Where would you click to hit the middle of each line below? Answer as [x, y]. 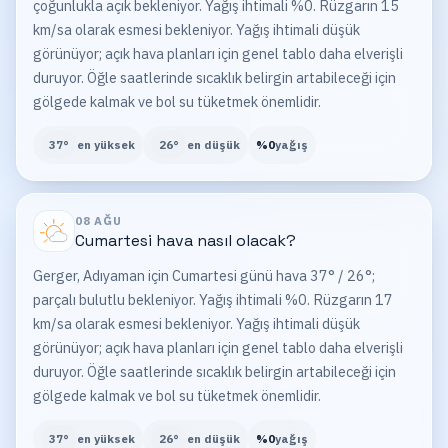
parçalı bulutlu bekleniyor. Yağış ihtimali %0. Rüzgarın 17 [213, 299]
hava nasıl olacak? [223, 240]
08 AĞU [98, 221]
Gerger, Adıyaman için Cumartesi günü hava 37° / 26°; [204, 275]
